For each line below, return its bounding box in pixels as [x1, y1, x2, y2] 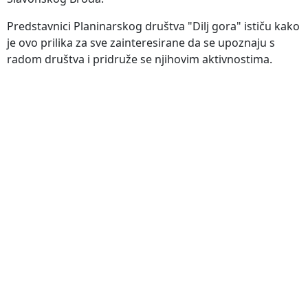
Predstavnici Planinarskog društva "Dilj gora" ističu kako [7, 18, 300, 34]
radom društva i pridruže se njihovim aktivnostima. [7, 51, 272, 67]
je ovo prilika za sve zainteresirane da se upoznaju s [7, 34, 275, 50]
